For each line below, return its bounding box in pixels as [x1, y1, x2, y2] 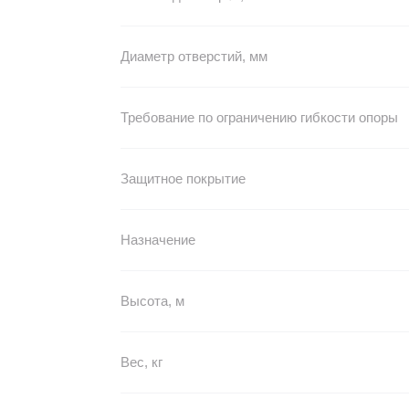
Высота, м [120, 293, 184, 309]
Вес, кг [120, 354, 163, 370]
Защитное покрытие [120, 171, 246, 186]
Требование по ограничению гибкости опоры [120, 110, 398, 125]
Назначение [120, 232, 195, 247]
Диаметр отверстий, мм [120, 48, 267, 64]
